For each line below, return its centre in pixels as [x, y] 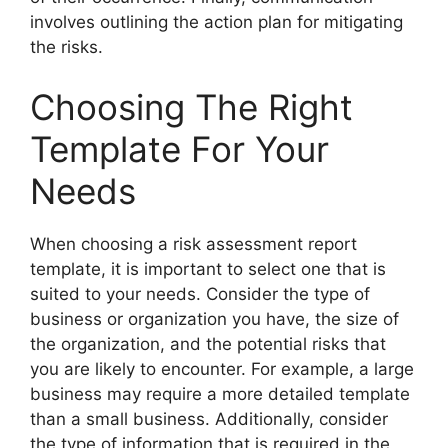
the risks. [66, 47]
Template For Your [179, 148]
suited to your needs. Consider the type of [200, 293]
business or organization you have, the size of [214, 318]
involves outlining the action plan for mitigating [216, 22]
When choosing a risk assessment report [193, 243]
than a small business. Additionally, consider [209, 418]
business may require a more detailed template [220, 393]
